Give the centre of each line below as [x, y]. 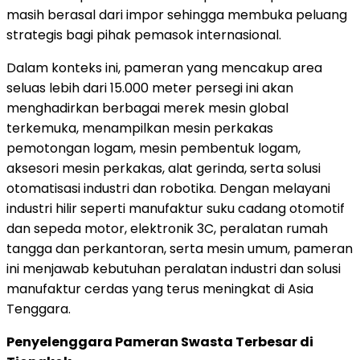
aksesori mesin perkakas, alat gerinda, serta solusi [164, 168]
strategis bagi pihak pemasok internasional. [144, 35]
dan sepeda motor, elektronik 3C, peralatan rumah [167, 228]
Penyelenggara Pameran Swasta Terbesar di [160, 342]
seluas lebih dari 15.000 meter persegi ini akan [150, 88]
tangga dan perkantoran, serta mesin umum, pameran [180, 248]
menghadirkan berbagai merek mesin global [147, 108]
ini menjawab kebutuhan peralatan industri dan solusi [174, 268]
